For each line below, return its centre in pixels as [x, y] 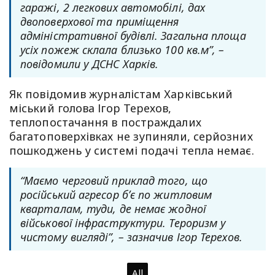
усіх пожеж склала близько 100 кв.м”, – [122, 50]
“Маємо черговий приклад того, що [114, 181]
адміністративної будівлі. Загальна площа [133, 36]
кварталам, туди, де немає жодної [113, 209]
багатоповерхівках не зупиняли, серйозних [131, 137]
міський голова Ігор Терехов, [91, 108]
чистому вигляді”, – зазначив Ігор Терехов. [131, 237]
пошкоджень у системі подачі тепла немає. [132, 151]
